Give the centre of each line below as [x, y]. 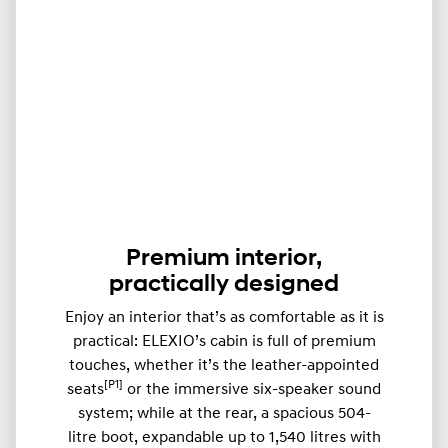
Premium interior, [224, 258]
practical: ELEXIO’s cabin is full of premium [224, 341]
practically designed [224, 284]
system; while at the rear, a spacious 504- [224, 413]
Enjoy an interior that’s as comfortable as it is [224, 317]
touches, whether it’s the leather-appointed [224, 365]
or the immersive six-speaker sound [252, 389]
